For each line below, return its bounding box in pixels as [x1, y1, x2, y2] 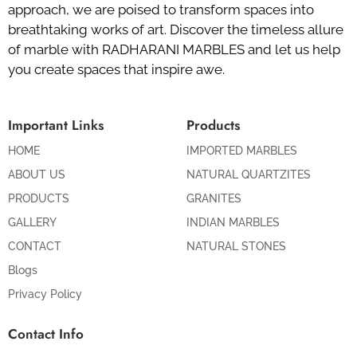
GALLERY [8, 215, 57, 229]
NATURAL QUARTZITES [186, 167, 311, 181]
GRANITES [186, 191, 241, 205]
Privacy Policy [8, 287, 82, 300]
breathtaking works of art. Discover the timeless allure [8, 21, 343, 37]
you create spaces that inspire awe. [8, 61, 225, 77]
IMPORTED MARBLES [186, 143, 297, 157]
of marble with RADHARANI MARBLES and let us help [8, 41, 340, 57]
